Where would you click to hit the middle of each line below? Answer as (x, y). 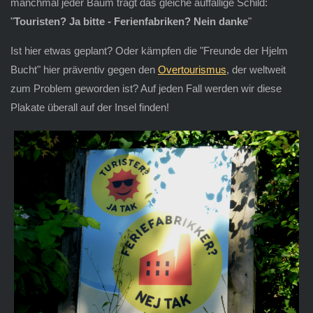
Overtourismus (192, 69)
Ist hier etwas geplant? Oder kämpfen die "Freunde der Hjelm (149, 50)
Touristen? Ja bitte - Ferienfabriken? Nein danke (131, 21)
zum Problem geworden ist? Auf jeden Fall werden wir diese (146, 88)
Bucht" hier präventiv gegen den (84, 69)
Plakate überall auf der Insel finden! (89, 107)
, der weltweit (256, 69)
